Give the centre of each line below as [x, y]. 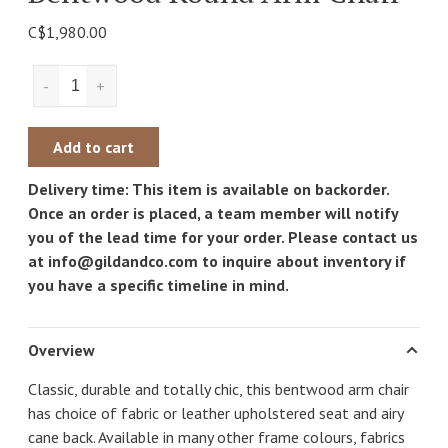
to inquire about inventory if [302, 261]
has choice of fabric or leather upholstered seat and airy [215, 413]
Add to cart [93, 147]
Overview [61, 350]
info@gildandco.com [123, 261]
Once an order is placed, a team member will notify [213, 213]
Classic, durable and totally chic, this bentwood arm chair [218, 389]
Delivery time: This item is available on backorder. [208, 189]
